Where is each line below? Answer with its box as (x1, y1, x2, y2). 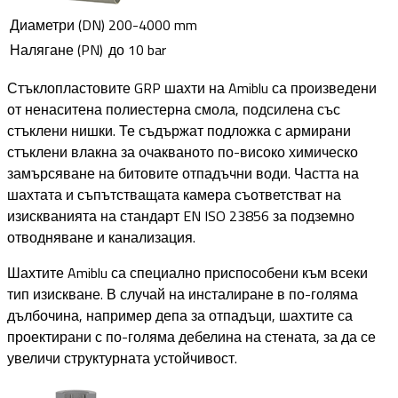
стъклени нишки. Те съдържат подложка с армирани (7, 119, 351, 141)
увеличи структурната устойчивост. (7, 346, 237, 369)
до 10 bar (108, 38, 166, 60)
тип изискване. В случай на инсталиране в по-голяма (7, 283, 358, 305)
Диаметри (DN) (10, 13, 105, 36)
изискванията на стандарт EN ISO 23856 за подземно (7, 204, 354, 227)
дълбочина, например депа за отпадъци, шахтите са (7, 304, 353, 326)
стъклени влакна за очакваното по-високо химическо (7, 140, 358, 163)
